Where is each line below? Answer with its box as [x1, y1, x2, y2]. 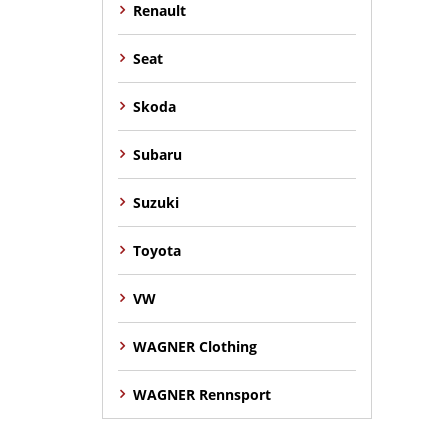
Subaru [133, 144, 182, 164]
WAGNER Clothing [133, 336, 257, 356]
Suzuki [133, 192, 179, 212]
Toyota [133, 240, 181, 260]
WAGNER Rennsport [133, 384, 271, 404]
